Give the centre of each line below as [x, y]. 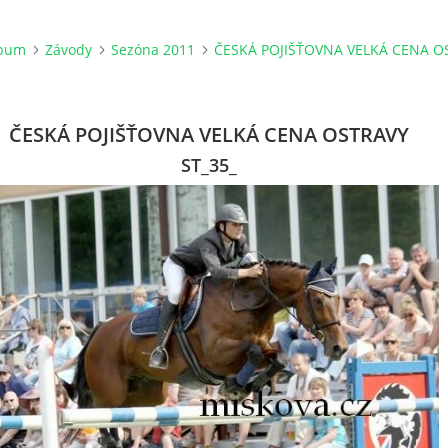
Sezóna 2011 [153, 49]
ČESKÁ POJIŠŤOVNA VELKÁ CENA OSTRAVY [209, 134]
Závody [68, 49]
